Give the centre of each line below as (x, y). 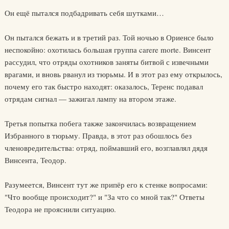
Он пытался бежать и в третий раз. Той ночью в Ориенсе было (109, 37)
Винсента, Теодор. (35, 160)
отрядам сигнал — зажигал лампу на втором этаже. (90, 99)
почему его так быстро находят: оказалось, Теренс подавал (104, 86)
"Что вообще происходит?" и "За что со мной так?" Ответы (104, 197)
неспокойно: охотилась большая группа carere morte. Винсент (108, 50)
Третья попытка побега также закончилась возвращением (100, 123)
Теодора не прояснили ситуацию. (60, 209)
